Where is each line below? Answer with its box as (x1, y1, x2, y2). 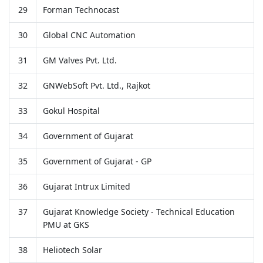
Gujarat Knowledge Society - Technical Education (42, 205, 235, 217)
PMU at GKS (42, 218, 89, 230)
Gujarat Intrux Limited (42, 180, 130, 192)
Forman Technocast (42, 4, 119, 15)
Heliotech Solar (42, 244, 102, 255)
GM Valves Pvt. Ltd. (42, 54, 117, 66)
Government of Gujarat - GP (42, 155, 151, 167)
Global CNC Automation (42, 29, 136, 41)
